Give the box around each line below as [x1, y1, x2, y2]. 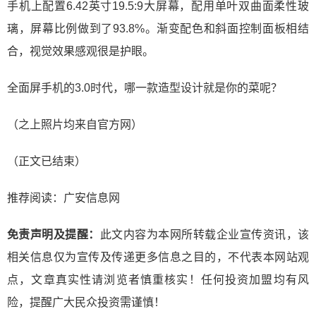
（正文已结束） [7, 155, 86, 168]
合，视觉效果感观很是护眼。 [7, 45, 154, 58]
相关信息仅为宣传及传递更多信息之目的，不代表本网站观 [7, 251, 309, 264]
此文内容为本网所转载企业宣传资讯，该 [99, 229, 310, 241]
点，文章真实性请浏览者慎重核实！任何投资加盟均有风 [7, 274, 309, 286]
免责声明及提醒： [7, 229, 100, 241]
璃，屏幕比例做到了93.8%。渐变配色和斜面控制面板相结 [7, 23, 309, 35]
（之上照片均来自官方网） [7, 119, 142, 131]
